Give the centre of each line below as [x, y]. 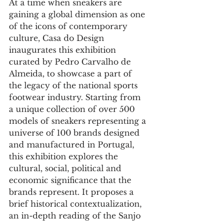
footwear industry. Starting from [76, 97]
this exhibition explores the [65, 157]
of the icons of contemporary [69, 26]
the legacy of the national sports [74, 86]
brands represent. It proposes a [73, 192]
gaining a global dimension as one [78, 15]
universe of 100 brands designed [75, 133]
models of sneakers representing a [79, 121]
